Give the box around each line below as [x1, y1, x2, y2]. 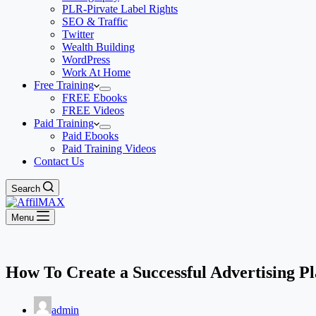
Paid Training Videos [62, 142, 156, 154]
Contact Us [34, 155, 84, 167]
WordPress [62, 54, 110, 66]
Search [11, 183, 40, 194]
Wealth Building [62, 41, 135, 53]
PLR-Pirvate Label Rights [62, 3, 178, 15]
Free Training [34, 79, 94, 91]
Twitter [62, 28, 94, 40]
